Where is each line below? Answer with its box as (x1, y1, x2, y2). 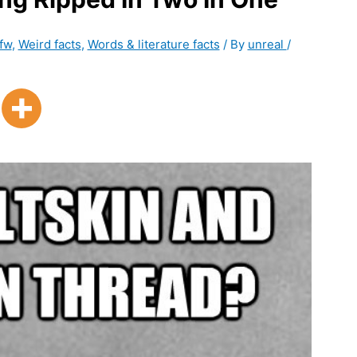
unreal (247, 37, 287, 53)
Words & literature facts (87, 37, 220, 53)
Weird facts (18, 37, 81, 53)
